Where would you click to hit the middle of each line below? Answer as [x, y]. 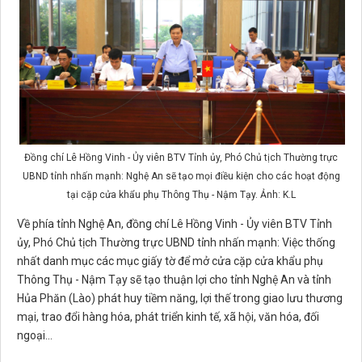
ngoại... [35, 336]
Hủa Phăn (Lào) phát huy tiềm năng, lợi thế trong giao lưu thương [180, 299]
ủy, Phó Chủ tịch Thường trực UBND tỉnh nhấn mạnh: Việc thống [176, 243]
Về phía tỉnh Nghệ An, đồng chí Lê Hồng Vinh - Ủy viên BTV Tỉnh [175, 224]
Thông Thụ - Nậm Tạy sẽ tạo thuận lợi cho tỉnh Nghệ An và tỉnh [174, 280]
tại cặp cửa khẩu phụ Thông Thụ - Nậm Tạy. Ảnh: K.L [181, 195]
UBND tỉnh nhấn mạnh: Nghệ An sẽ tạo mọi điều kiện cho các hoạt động [181, 177]
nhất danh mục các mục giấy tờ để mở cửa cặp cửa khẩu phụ [170, 261]
